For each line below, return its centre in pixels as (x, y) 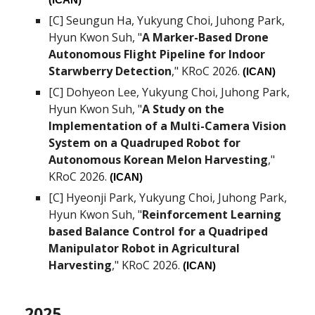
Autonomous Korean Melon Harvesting (159, 160)
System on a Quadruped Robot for (145, 143)
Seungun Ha (99, 20)
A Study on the (184, 109)
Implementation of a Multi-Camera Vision (168, 126)
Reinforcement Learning (212, 214)
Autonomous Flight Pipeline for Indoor (157, 54)
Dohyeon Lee (102, 92)
